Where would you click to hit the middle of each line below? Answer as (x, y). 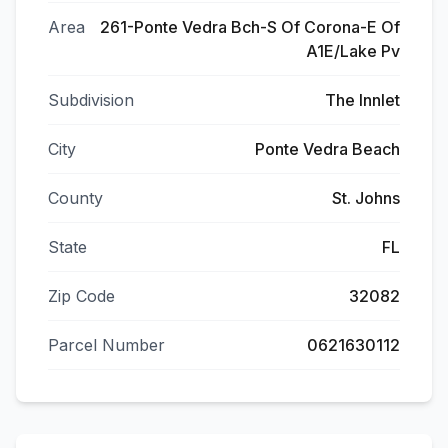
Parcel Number (106, 345)
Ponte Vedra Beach (327, 149)
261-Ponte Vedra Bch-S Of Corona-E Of (250, 27)
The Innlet (362, 100)
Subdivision (91, 100)
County (75, 198)
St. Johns (366, 198)
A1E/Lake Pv (353, 51)
